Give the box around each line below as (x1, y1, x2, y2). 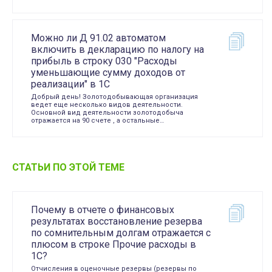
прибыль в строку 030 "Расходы (31, 55, 177, 67)
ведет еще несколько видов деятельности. (31, 101, 183, 109)
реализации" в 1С (31, 78, 110, 90)
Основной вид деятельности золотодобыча (31, 109, 183, 117)
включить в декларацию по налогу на (31, 44, 204, 55)
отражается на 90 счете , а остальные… (31, 117, 164, 124)
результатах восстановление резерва (31, 216, 202, 227)
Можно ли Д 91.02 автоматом (31, 32, 166, 44)
